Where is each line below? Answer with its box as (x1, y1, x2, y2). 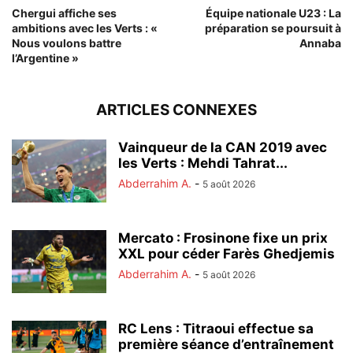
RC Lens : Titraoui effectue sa (118, 320, 314, 336)
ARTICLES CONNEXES (96, 100, 257, 119)
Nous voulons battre (12, 35, 121, 50)
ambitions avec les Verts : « (12, 20, 158, 35)
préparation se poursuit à (205, 20, 341, 35)
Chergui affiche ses (12, 6, 117, 20)
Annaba (299, 35, 341, 50)
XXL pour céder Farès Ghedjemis (118, 245, 335, 262)
